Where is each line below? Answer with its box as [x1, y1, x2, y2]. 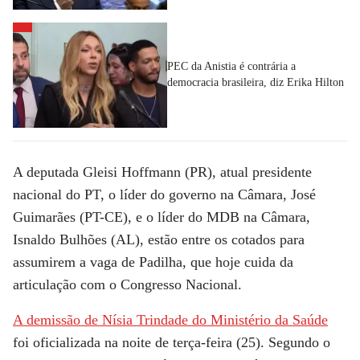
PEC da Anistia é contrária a [167, 60, 296, 73]
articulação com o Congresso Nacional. [13, 276, 242, 292]
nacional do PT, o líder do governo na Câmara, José [13, 186, 316, 202]
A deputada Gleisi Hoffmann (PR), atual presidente [13, 163, 312, 180]
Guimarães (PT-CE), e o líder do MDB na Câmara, [13, 208, 310, 225]
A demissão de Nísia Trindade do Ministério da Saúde [13, 311, 328, 328]
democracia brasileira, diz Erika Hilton [167, 76, 344, 89]
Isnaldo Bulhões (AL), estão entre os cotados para [13, 231, 305, 247]
